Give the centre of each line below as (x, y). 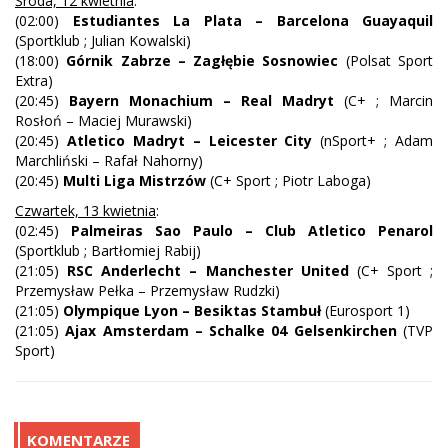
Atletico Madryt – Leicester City (189, 141)
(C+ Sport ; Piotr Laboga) (288, 181)
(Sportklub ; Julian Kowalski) (103, 41)
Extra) (34, 81)
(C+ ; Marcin (383, 101)
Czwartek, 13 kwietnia (85, 211)
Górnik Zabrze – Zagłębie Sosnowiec (202, 61)
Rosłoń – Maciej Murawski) (103, 121)
